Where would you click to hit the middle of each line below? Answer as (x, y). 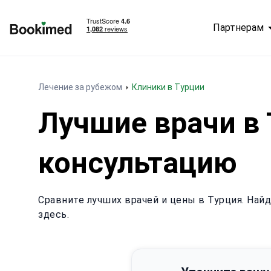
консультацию (138, 163)
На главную (35, 41)
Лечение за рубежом (80, 87)
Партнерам (238, 28)
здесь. (54, 214)
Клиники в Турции (171, 87)
